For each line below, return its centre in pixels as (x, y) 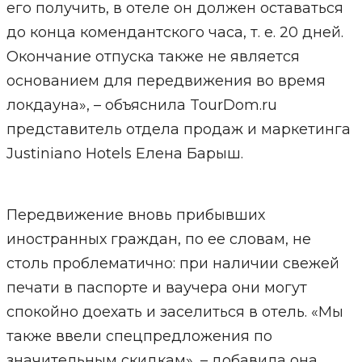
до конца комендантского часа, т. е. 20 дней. (175, 32)
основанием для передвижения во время (166, 81)
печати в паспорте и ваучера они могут (156, 288)
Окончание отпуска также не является (153, 57)
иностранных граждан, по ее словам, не (158, 239)
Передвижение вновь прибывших (135, 215)
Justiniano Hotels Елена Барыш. (124, 154)
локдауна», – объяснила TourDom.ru (141, 105)
